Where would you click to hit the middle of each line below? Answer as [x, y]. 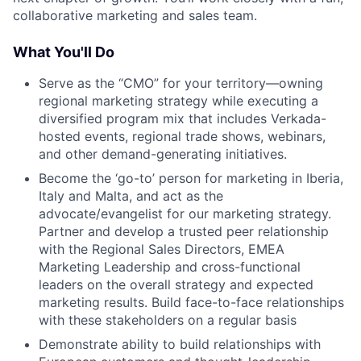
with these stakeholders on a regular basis [168, 320]
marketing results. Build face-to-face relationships [191, 302]
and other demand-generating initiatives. [163, 154]
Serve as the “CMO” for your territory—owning [181, 83]
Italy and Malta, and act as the [131, 195]
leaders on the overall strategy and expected [176, 284]
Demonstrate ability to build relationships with [180, 344]
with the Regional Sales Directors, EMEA [162, 249]
